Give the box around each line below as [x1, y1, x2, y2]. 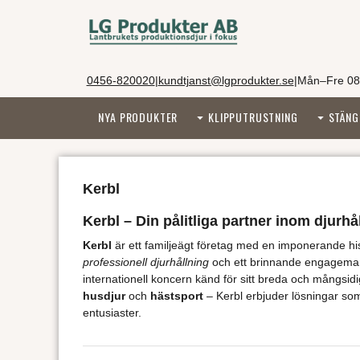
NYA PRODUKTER [98, 108, 178, 125]
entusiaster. [82, 305, 141, 319]
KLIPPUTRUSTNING [208, 108, 298, 125]
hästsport [149, 288, 203, 302]
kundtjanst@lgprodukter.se [157, 74, 294, 87]
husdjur [82, 288, 125, 302]
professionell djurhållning [82, 255, 209, 268]
